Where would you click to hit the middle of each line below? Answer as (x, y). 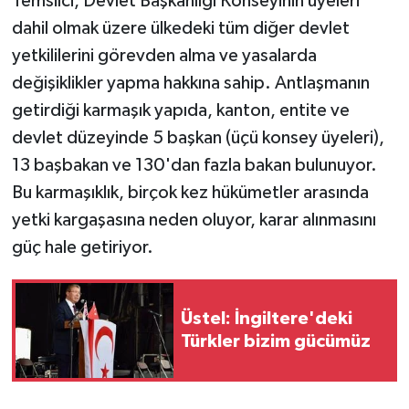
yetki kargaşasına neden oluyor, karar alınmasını (194, 220)
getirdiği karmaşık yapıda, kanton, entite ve (180, 110)
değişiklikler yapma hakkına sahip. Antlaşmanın (190, 83)
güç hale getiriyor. (82, 247)
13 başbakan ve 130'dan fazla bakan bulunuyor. (194, 165)
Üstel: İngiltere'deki (267, 319)
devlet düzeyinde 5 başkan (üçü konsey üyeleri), (198, 138)
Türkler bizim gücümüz (276, 341)
